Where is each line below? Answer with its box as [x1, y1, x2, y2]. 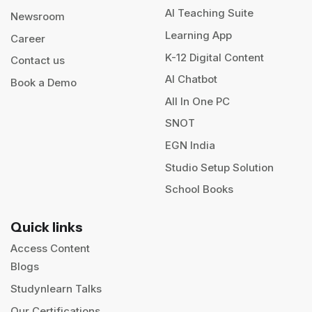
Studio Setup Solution [164, 160, 274, 174]
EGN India [164, 138, 215, 152]
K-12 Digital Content [164, 50, 264, 64]
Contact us [10, 54, 65, 68]
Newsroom [10, 10, 65, 24]
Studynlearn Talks [10, 281, 102, 295]
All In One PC [164, 94, 230, 108]
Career [10, 31, 45, 45]
